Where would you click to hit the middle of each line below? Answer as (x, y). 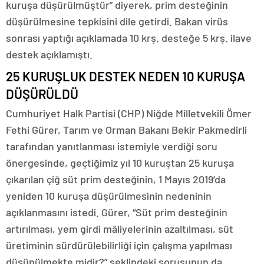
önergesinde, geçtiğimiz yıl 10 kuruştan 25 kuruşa (120, 163)
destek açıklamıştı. (49, 54)
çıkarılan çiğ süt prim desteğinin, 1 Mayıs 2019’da (116, 179)
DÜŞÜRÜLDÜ (42, 94)
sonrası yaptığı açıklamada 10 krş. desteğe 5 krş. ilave (129, 38)
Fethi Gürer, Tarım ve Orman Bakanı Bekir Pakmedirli (126, 130)
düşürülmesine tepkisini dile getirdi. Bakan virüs (117, 21)
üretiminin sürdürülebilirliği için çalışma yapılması (119, 245)
